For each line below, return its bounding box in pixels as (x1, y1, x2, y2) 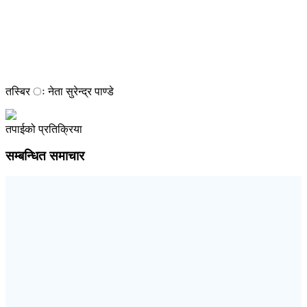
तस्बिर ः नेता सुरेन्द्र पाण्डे (5, 85, 114, 97)
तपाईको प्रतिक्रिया (5, 123, 82, 135)
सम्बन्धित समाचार (5, 148, 84, 163)
